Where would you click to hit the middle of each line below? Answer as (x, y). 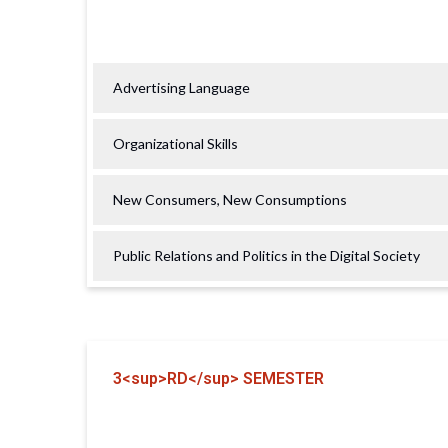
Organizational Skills (175, 143)
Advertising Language (181, 87)
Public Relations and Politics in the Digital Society (266, 255)
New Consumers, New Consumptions (230, 199)
